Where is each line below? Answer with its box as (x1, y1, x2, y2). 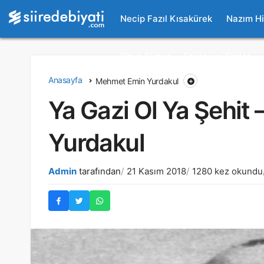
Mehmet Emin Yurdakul (95, 76, 179, 86)
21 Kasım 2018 (127, 166, 186, 177)
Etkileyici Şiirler (184, 51, 250, 62)
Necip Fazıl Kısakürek (120, 13, 212, 24)
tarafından (79, 166, 121, 177)
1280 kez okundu (192, 166, 263, 177)
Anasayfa (48, 74, 82, 85)
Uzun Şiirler (120, 51, 170, 62)
